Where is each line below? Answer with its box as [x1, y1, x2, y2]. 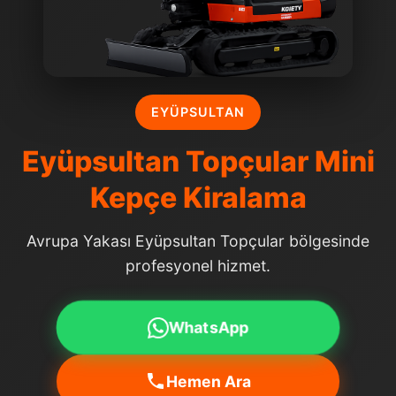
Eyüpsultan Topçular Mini [21, 143, 375, 179]
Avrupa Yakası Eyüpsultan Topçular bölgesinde [27, 231, 369, 250]
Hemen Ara [166, 371, 251, 391]
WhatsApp [168, 317, 249, 337]
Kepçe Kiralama [89, 179, 307, 215]
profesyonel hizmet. [126, 255, 270, 275]
